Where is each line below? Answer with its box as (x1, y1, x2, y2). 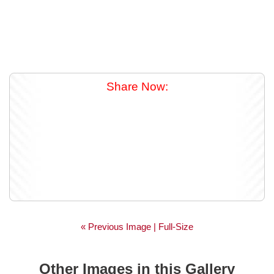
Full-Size (158, 221, 193, 232)
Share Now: (106, 80, 168, 93)
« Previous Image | (81, 221, 158, 232)
